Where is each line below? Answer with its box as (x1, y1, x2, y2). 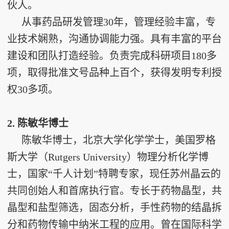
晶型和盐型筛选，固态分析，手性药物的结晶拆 (7, 202, 222, 213)
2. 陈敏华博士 (7, 118, 68, 129)
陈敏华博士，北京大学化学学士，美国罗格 (21, 134, 216, 146)
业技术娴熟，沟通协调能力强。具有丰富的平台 (7, 33, 222, 44)
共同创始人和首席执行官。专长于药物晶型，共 (7, 185, 222, 196)
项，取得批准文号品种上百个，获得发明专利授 (7, 67, 222, 78)
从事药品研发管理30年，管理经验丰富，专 (21, 16, 216, 28)
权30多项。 (7, 84, 58, 95)
